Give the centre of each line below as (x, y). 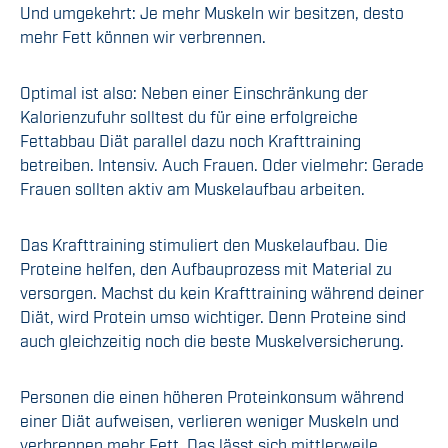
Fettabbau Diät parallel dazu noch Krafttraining (190, 140)
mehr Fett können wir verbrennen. (143, 36)
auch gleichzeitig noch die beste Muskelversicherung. (212, 340)
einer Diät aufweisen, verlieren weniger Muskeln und (209, 420)
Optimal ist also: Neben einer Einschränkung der (194, 92)
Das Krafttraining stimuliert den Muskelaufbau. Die (204, 244)
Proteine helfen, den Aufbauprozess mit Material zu (206, 268)
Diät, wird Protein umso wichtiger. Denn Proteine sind (213, 316)
